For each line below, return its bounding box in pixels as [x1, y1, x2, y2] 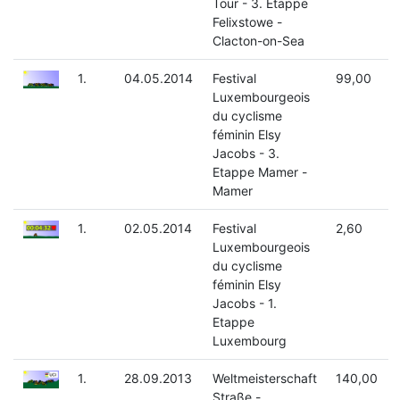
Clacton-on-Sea [212, 33, 304, 49]
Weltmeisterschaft [212, 371, 317, 387]
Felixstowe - [212, 14, 282, 30]
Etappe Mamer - [212, 164, 307, 180]
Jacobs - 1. [212, 296, 277, 312]
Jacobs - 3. [212, 146, 279, 162]
